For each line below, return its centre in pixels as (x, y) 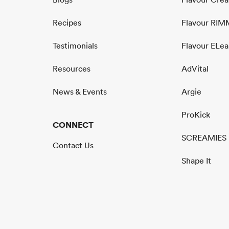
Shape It (197, 160)
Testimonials (75, 45)
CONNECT (73, 124)
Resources (71, 68)
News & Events (79, 91)
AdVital (195, 68)
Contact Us (73, 145)
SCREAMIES (204, 137)
